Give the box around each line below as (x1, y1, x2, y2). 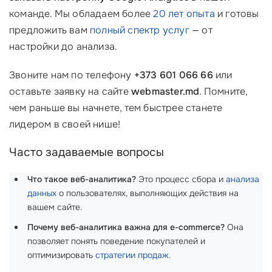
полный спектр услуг (90, 24, 189, 36)
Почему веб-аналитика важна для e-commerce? (27, 222, 225, 233)
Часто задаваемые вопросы (9, 145, 164, 160)
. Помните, (199, 85, 248, 98)
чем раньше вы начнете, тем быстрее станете (9, 101, 223, 114)
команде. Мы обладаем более (9, 7, 154, 20)
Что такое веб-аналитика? (27, 174, 136, 185)
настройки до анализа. (9, 40, 118, 53)
